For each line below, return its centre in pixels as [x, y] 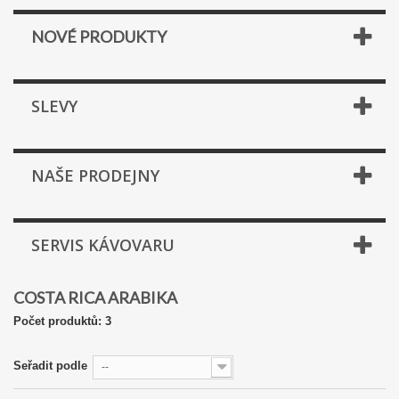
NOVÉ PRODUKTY [99, 37]
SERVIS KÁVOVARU [103, 245]
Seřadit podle [50, 366]
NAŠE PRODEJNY [95, 175]
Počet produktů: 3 [62, 321]
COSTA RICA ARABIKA [97, 297]
